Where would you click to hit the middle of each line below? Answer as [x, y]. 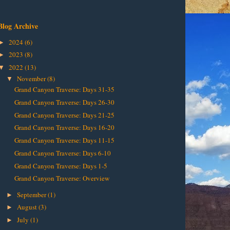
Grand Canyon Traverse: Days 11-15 [65, 140]
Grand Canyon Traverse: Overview [62, 178]
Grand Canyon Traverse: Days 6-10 [63, 153]
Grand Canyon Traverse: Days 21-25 [65, 115]
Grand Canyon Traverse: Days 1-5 [61, 166]
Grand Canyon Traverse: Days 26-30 [65, 102]
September [32, 194]
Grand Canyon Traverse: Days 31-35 [65, 89]
